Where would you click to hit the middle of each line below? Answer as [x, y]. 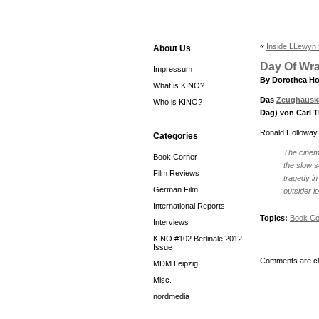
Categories [176, 136]
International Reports [189, 206]
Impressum [173, 69]
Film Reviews [176, 173]
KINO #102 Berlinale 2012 [198, 239]
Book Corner [175, 157]
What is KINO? [179, 85]
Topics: [274, 218]
